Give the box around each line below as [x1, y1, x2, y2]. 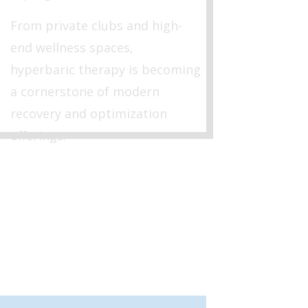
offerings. [10, 126, 66, 144]
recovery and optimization [10, 104, 167, 122]
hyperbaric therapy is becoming [10, 60, 201, 78]
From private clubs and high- [10, 16, 182, 34]
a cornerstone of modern [10, 82, 159, 100]
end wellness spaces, [10, 38, 133, 56]
